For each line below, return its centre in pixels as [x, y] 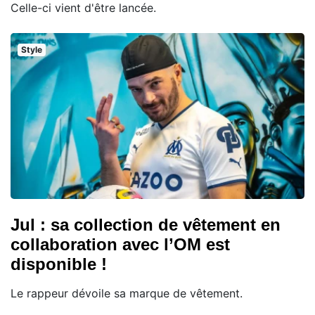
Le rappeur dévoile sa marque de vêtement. [127, 293]
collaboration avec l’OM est [120, 244]
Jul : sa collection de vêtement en [146, 224]
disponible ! [59, 264]
